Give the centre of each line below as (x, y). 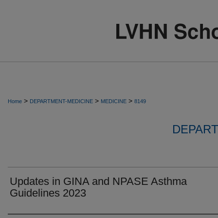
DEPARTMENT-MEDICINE (61, 101)
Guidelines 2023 (48, 193)
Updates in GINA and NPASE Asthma (98, 181)
